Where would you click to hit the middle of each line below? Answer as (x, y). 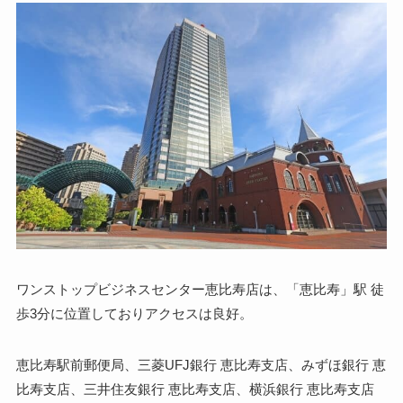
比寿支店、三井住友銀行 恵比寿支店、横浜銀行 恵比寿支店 (195, 389)
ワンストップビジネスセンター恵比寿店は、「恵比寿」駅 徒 (200, 289)
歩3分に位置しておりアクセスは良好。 (134, 313)
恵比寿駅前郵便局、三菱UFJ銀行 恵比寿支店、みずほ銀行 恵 (201, 364)
